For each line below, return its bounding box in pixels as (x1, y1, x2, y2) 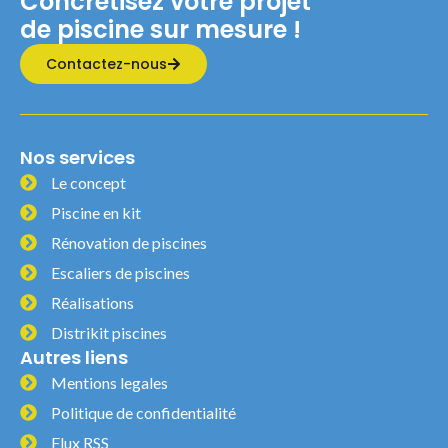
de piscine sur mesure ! (20, 13, 301, 47)
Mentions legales (51, 373, 169, 393)
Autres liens (20, 345, 128, 371)
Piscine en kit (51, 203, 142, 223)
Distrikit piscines (51, 323, 168, 343)
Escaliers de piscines (51, 263, 191, 283)
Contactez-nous (46, 54, 167, 75)
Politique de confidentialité (51, 403, 237, 423)
